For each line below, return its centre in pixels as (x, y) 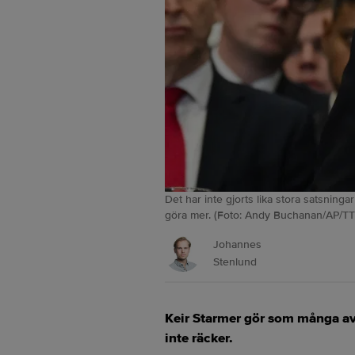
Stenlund (235, 262)
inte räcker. (199, 338)
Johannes (237, 244)
